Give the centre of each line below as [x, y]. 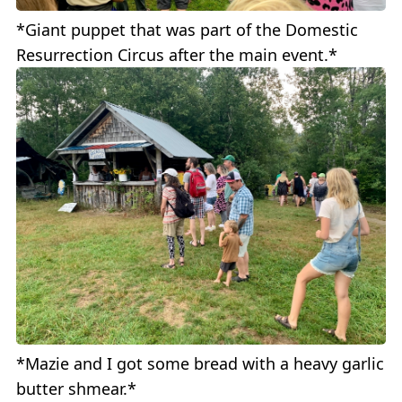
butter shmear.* [76, 388]
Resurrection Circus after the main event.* [177, 54]
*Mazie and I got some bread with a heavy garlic [200, 363]
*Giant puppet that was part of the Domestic [187, 29]
